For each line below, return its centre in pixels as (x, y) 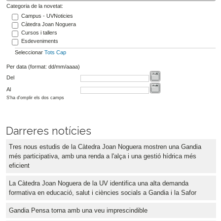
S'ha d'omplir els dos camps (35, 97)
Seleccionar (29, 53)
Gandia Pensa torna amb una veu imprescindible (78, 211)
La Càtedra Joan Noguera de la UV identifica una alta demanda (99, 184)
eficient (19, 166)
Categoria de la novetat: (35, 6)
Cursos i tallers (39, 32)
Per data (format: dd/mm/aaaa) (43, 66)
